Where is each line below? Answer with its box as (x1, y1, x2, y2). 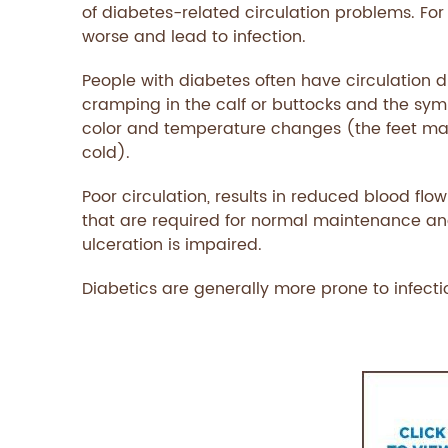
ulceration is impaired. (82, 232, 262, 258)
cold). (82, 140, 130, 166)
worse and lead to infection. (82, 24, 306, 50)
